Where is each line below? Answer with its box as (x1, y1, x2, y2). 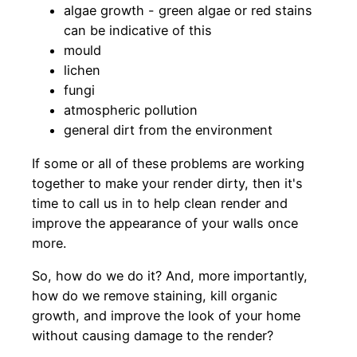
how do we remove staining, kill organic (32, 287, 277, 304)
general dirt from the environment (64, 122, 273, 139)
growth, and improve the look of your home (32, 307, 300, 324)
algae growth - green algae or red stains (64, 2, 312, 19)
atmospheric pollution (64, 102, 198, 119)
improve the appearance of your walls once (32, 214, 298, 231)
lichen (64, 62, 100, 79)
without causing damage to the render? (32, 327, 273, 343)
